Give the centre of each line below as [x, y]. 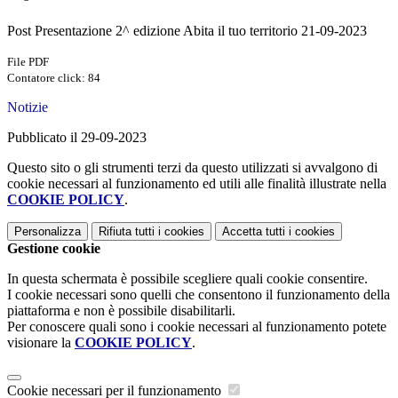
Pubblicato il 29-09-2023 [77, 138]
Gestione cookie [54, 249]
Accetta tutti [254, 232]
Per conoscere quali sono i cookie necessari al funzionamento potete [197, 327]
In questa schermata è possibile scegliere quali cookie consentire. [187, 279]
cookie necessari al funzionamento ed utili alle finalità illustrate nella [197, 184]
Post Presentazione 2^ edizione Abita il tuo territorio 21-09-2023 [187, 31]
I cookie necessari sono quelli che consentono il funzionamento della [199, 295]
